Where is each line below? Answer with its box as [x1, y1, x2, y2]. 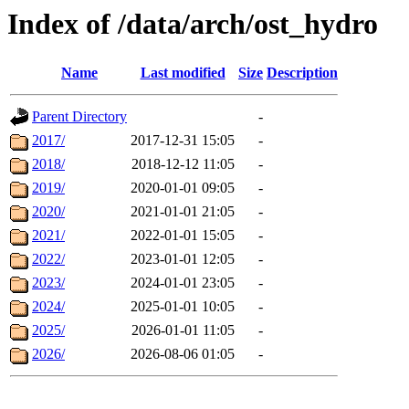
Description [267, 65, 338, 81]
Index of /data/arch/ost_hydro [7, 7, 378, 40]
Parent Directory [32, 109, 127, 125]
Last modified [140, 65, 225, 81]
